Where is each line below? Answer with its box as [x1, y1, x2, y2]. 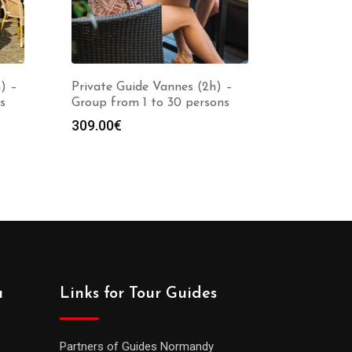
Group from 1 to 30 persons [71, 96, 229, 109]
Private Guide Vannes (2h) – [71, 80, 233, 93]
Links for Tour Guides [60, 285, 217, 302]
